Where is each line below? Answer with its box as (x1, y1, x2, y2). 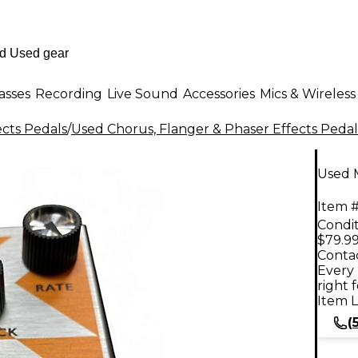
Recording (35, 86, 102, 101)
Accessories (183, 86, 255, 101)
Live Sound (107, 86, 178, 101)
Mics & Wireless (260, 86, 356, 101)
